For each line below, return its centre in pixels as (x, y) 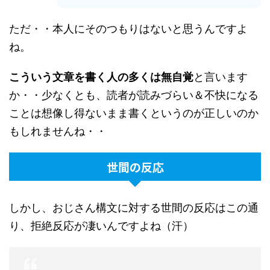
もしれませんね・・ (58, 131)
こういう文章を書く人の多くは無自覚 (101, 77)
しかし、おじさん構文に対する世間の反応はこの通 (134, 208)
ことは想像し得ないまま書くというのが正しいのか (134, 113)
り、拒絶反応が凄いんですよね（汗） (101, 226)
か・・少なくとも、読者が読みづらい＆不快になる (134, 95)
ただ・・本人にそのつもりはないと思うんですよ (128, 29)
